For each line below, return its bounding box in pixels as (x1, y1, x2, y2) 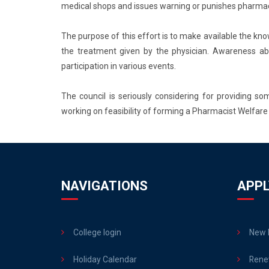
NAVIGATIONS (61, 178, 148, 193)
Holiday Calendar (73, 255, 137, 264)
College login (73, 228, 121, 237)
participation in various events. (61, 61, 178, 71)
